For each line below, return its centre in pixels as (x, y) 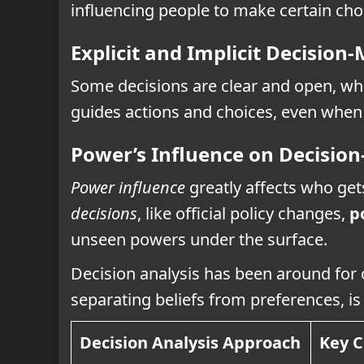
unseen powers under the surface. (199, 239)
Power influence (128, 187)
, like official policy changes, (243, 213)
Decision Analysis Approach (190, 342)
